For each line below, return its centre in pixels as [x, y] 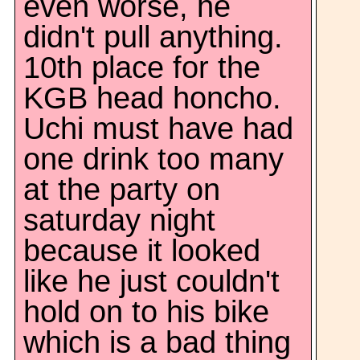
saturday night [119, 220]
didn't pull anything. [153, 37]
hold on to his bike [146, 312]
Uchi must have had [158, 129]
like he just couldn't [151, 281]
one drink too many [153, 159]
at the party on [122, 190]
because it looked [142, 251]
